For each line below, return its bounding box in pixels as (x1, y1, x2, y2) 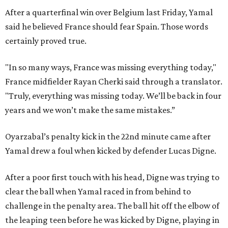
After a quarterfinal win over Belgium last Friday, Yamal (5, 7, 213, 17)
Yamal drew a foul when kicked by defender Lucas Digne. (5, 145, 216, 156)
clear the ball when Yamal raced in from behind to (5, 186, 191, 196)
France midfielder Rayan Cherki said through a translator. (5, 76, 222, 87)
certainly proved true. (5, 35, 87, 46)
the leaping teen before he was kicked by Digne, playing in (5, 214, 219, 225)
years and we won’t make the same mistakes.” (5, 104, 175, 115)
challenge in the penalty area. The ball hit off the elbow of (5, 200, 219, 211)
